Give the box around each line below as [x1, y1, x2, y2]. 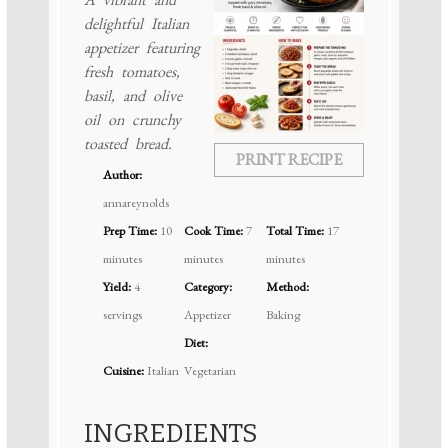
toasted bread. [83, 133, 172, 155]
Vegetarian [184, 362, 237, 380]
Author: [102, 166, 142, 184]
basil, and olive [83, 85, 182, 107]
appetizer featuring [83, 37, 200, 59]
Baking [265, 306, 300, 324]
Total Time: [265, 222, 324, 240]
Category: [184, 278, 233, 296]
